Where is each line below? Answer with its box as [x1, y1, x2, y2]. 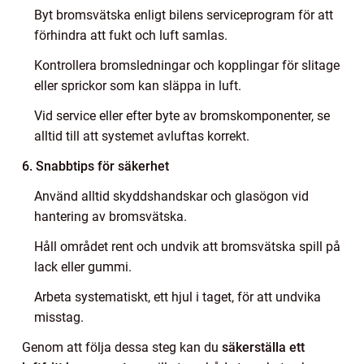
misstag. [34, 309, 84, 325]
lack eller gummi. [34, 258, 132, 275]
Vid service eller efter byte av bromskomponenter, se [34, 107, 330, 123]
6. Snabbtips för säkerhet [22, 158, 169, 174]
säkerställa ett [222, 339, 305, 355]
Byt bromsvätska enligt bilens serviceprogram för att [34, 6, 333, 23]
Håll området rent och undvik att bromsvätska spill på [34, 238, 340, 254]
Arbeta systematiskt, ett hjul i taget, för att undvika [34, 288, 321, 305]
